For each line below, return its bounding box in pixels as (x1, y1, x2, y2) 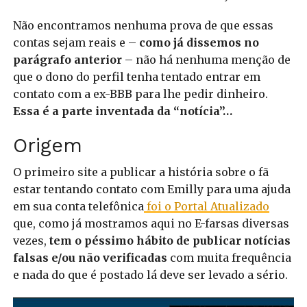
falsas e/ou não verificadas (12, 251, 167, 265)
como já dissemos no (136, 36, 259, 50)
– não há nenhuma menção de (121, 53, 291, 67)
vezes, (12, 234, 49, 248)
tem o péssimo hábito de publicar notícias (49, 234, 291, 248)
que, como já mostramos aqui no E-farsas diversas (12, 217, 289, 231)
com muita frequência (167, 251, 291, 265)
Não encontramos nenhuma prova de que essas (12, 19, 273, 33)
